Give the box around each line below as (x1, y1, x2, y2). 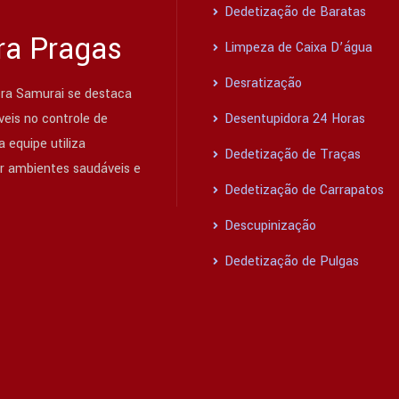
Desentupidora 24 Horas (221, 110, 365, 129)
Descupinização (221, 216, 316, 236)
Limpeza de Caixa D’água (221, 38, 372, 58)
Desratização (221, 74, 302, 94)
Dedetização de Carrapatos (221, 181, 384, 200)
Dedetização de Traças (221, 145, 361, 165)
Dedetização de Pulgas (221, 252, 359, 272)
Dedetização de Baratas (221, 3, 366, 22)
